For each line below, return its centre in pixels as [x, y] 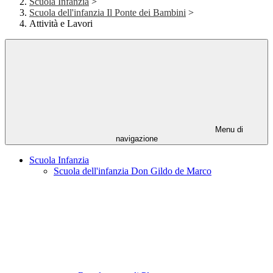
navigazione [136, 139]
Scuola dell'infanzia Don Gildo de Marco [133, 171]
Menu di [228, 130]
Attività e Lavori [61, 24]
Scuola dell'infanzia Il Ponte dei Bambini [108, 13]
